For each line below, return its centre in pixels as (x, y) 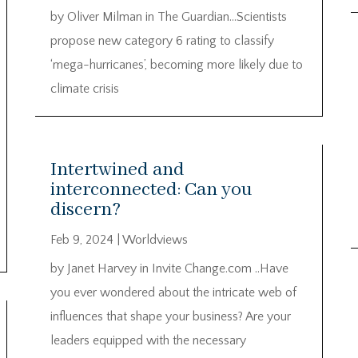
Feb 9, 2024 (82, 239)
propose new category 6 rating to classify (162, 41)
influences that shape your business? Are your (170, 316)
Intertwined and (117, 169)
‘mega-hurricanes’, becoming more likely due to (176, 65)
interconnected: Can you (151, 189)
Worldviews (155, 239)
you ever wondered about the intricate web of (173, 292)
